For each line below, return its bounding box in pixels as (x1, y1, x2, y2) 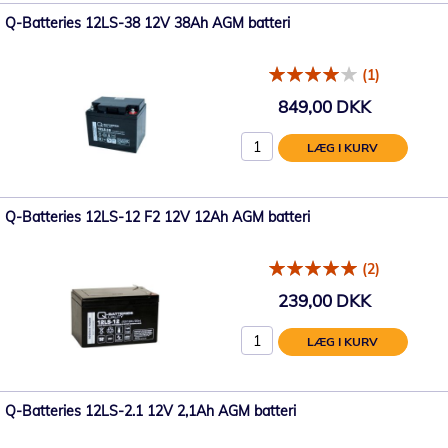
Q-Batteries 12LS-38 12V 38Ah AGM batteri (5, 13, 290, 32)
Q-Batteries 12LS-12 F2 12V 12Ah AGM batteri (5, 207, 310, 226)
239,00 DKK (277, 290, 371, 312)
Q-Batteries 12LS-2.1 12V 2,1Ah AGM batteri (5, 401, 296, 420)
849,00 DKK (277, 96, 371, 118)
